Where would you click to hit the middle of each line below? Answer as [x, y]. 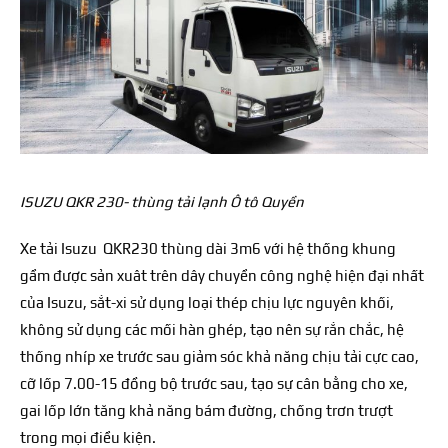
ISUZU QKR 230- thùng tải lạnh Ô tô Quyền [162, 202]
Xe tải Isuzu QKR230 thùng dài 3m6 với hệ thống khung [208, 249]
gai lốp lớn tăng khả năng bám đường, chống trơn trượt [206, 411]
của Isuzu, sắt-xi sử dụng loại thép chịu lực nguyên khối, [207, 303]
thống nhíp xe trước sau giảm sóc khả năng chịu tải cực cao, [219, 357]
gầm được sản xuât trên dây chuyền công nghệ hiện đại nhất [222, 276]
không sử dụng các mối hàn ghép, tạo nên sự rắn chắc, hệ [212, 330]
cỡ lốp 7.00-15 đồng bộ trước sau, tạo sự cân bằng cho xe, [214, 384]
